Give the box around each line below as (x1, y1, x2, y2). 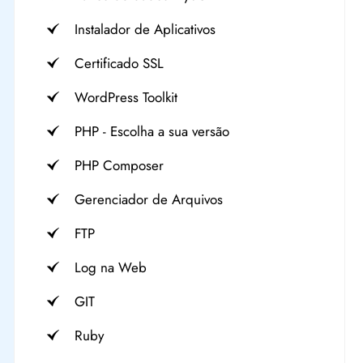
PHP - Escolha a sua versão (75, 122, 230, 141)
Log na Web (75, 258, 147, 277)
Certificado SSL (75, 53, 164, 73)
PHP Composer (75, 156, 164, 175)
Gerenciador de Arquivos (75, 190, 224, 209)
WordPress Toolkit (75, 88, 178, 107)
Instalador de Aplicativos (75, 19, 216, 39)
